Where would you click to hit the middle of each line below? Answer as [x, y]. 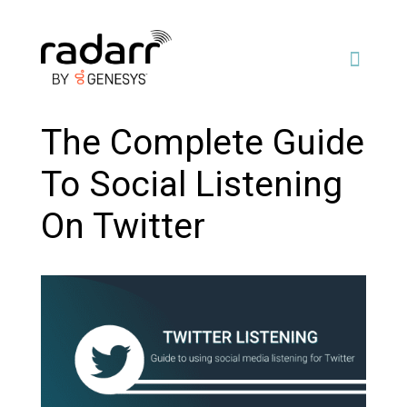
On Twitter [123, 226]
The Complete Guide [202, 143]
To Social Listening [191, 184]
